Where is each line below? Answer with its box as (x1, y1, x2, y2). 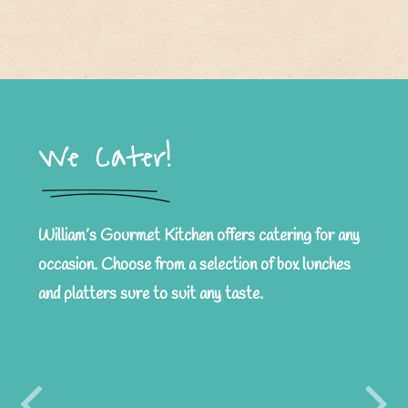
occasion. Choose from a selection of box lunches (38, 253, 351, 276)
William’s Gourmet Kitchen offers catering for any (38, 224, 360, 247)
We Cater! (38, 132, 172, 183)
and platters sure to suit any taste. (38, 282, 263, 305)
